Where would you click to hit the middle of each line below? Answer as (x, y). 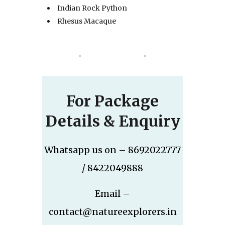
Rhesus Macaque (87, 21)
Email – (113, 193)
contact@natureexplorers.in (113, 211)
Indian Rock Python (92, 8)
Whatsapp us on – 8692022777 (113, 150)
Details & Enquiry (113, 121)
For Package (113, 101)
